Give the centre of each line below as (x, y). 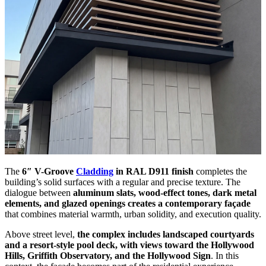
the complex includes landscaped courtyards (166, 235)
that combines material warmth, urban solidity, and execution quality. (133, 214)
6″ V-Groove (49, 172)
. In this (225, 256)
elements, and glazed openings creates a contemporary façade (128, 204)
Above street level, (41, 235)
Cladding (95, 172)
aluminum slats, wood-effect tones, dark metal (165, 193)
